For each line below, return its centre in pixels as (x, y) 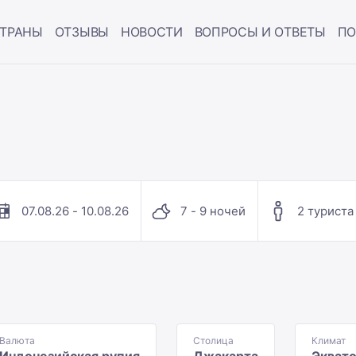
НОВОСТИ (151, 32)
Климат (329, 341)
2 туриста (326, 211)
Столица (213, 341)
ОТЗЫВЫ (81, 32)
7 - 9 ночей (213, 211)
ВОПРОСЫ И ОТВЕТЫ (260, 32)
